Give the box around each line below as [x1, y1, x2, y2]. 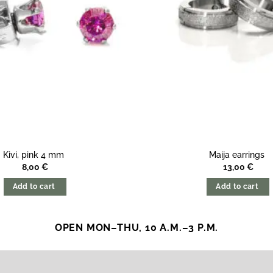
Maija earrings [209, 149, 268, 160]
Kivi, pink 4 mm [3, 149, 67, 160]
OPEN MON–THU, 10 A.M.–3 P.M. [54, 222, 219, 234]
